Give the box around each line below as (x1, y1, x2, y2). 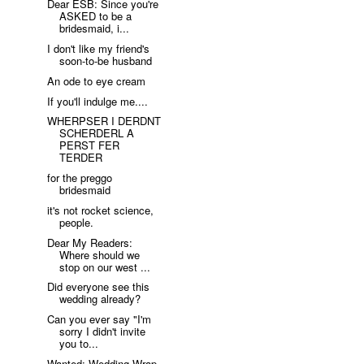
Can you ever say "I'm (47, 311, 152, 327)
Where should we (59, 246, 141, 262)
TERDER (59, 149, 103, 166)
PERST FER (59, 137, 120, 154)
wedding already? (59, 291, 141, 307)
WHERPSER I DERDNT (47, 113, 162, 129)
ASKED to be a (59, 8, 132, 24)
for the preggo (47, 170, 113, 186)
